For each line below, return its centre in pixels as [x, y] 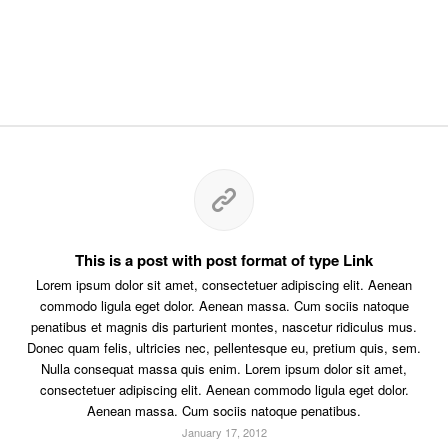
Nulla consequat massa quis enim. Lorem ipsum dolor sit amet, [224, 368]
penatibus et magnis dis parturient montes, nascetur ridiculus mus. [224, 326]
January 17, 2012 [224, 431]
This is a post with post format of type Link [224, 259]
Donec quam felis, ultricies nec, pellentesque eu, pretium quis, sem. [224, 347]
